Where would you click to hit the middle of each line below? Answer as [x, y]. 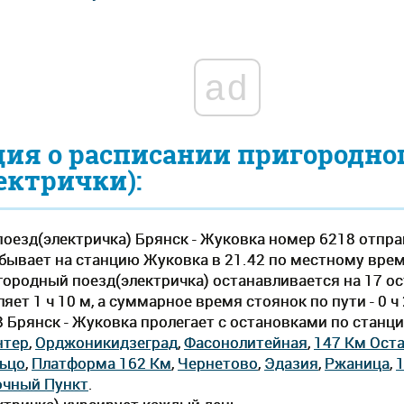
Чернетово [218, 363]
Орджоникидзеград [106, 343]
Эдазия [291, 363]
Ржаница [357, 363]
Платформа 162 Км [101, 363]
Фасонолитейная [246, 343]
